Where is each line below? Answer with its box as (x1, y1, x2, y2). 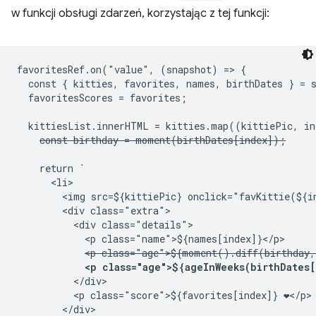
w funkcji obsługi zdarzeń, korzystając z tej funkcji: (11, 6, 269, 21)
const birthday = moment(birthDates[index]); (39, 133, 286, 147)
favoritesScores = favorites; (17, 91, 187, 105)
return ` (17, 162, 85, 176)
